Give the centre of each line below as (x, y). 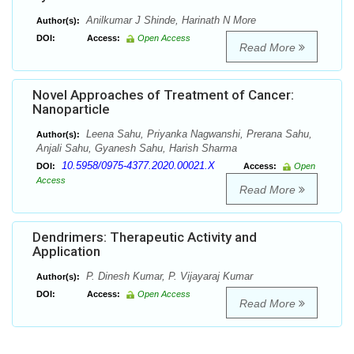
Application (66, 252)
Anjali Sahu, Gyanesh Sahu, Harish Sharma (137, 149)
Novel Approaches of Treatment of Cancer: (163, 95)
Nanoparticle (71, 109)
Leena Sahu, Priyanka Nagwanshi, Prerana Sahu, (198, 134)
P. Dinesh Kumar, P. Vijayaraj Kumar (168, 277)
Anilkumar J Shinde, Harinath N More (169, 21)
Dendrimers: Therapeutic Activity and (145, 237)
